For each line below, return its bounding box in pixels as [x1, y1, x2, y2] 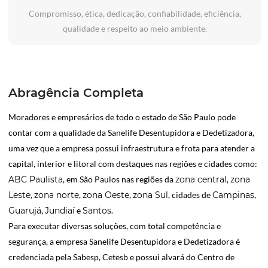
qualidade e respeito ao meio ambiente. [63, 23, 207, 34]
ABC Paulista [8, 174, 63, 185]
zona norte [34, 190, 79, 201]
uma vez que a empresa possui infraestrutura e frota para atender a [8, 143, 255, 154]
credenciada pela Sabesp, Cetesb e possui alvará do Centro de [8, 252, 234, 263]
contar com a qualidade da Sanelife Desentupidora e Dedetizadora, [8, 127, 254, 138]
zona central [175, 174, 227, 185]
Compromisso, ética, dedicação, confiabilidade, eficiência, [29, 8, 241, 19]
